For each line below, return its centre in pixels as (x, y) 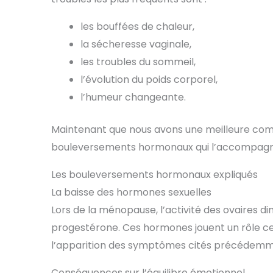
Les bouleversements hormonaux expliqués (154, 175)
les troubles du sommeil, (138, 62)
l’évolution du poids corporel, (149, 80)
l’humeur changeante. (133, 97)
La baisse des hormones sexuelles (131, 193)
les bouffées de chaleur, (137, 27)
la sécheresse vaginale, (136, 44)
